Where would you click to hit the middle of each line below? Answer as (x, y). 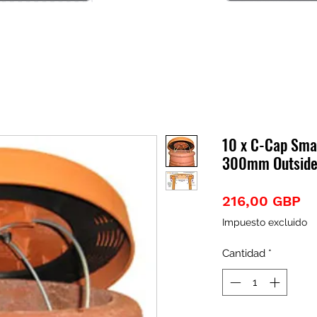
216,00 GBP (261, 201)
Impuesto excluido (265, 222)
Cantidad (244, 253)
